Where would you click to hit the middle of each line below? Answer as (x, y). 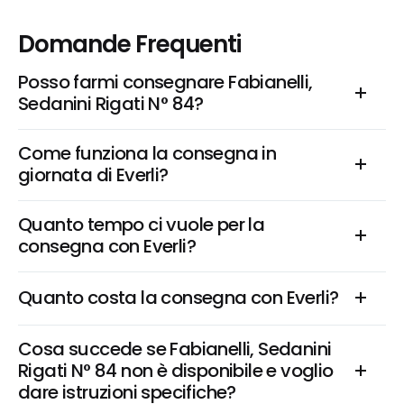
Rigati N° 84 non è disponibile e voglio (176, 371)
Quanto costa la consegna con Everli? (179, 298)
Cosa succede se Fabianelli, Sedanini (175, 349)
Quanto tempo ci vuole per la (142, 225)
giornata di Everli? (93, 175)
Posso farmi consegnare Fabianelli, (165, 82)
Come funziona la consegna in (147, 153)
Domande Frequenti (130, 44)
